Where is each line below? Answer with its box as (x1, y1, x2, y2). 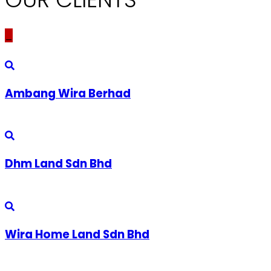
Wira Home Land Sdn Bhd (5, 226, 149, 243)
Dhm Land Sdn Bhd (5, 155, 112, 172)
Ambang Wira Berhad (5, 85, 131, 102)
